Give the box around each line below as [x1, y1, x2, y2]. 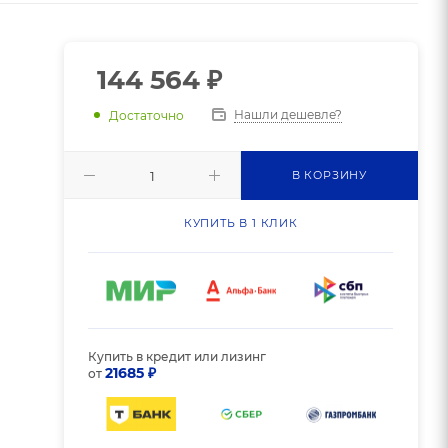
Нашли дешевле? [233, 107, 342, 122]
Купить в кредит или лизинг [88, 348, 267, 364]
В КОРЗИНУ [291, 168, 367, 182]
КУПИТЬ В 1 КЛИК [183, 216, 298, 230]
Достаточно [108, 107, 184, 123]
